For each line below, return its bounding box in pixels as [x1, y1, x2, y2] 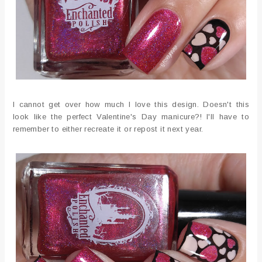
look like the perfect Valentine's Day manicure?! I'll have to [12, 112, 250, 121]
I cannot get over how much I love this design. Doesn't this [12, 99, 250, 109]
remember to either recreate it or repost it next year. [12, 124, 204, 133]
